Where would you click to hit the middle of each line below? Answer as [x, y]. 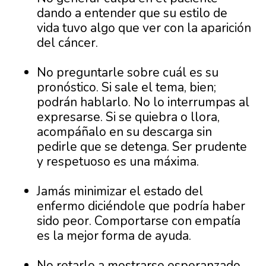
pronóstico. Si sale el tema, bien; [127, 88]
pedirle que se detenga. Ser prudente [142, 147]
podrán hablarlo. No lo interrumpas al [143, 102]
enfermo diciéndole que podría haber [141, 206]
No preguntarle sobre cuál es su [128, 73]
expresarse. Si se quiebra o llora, [129, 117]
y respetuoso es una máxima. [118, 162]
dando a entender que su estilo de [132, 13]
